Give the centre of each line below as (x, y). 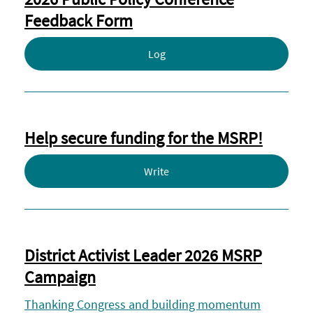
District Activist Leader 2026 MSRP (143, 255)
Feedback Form (79, 21)
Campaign (60, 277)
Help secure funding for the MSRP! (144, 138)
